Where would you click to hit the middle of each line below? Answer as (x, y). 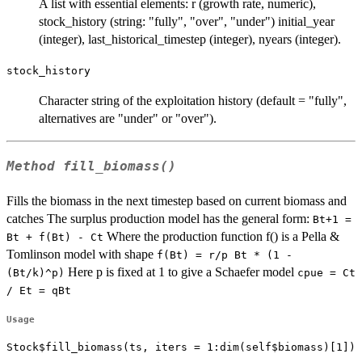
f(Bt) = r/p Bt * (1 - (225, 255)
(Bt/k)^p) (36, 273)
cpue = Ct (326, 273)
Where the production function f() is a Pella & (221, 237)
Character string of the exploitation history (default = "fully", (193, 100)
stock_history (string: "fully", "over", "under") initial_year (187, 21)
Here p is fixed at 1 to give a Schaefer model (181, 272)
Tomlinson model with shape (82, 255)
